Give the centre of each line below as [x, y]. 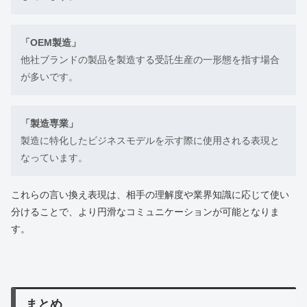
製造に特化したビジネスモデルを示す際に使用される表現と [150, 141]
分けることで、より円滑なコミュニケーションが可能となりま [145, 212]
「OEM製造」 [51, 43]
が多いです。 [49, 77]
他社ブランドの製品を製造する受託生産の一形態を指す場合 [150, 60]
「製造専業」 [49, 124]
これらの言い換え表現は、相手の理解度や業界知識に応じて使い [150, 195]
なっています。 [54, 158]
